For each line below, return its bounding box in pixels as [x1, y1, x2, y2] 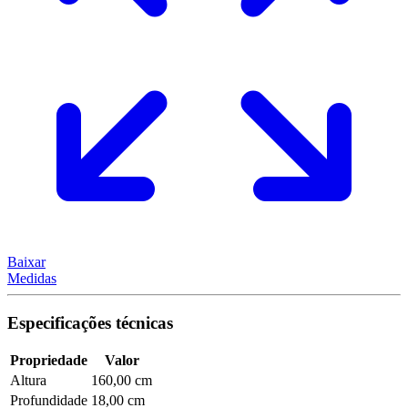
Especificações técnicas [7, 312, 173, 332]
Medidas [7, 270, 56, 286]
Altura [10, 372, 46, 389]
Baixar [7, 253, 46, 270]
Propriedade [10, 352, 87, 369]
